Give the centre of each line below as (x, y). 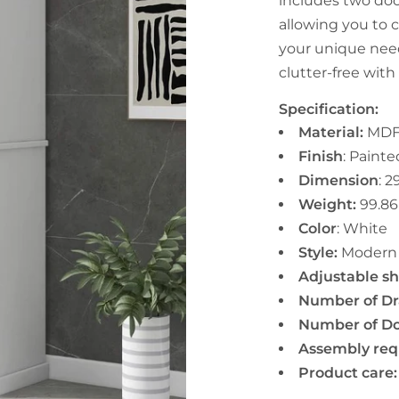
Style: (318, 252)
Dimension (339, 180)
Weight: (328, 204)
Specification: (329, 109)
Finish (321, 156)
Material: (333, 132)
